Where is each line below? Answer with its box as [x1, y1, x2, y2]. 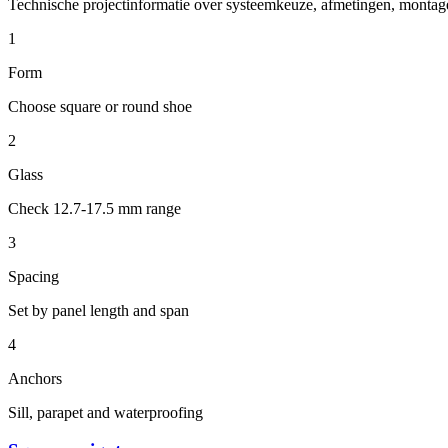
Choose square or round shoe [8, 97, 192, 115]
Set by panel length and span [8, 301, 189, 319]
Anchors [8, 369, 62, 387]
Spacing [8, 267, 59, 285]
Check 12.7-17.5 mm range [8, 199, 181, 217]
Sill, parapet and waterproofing [8, 403, 203, 421]
